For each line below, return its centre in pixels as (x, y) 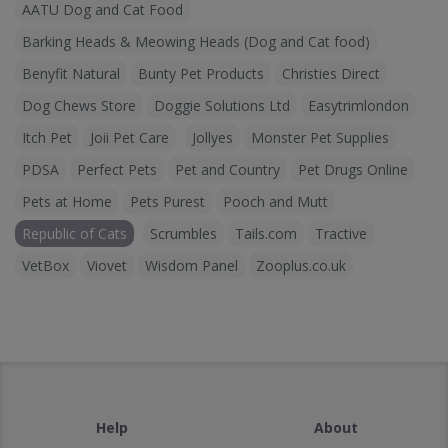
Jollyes (212, 138)
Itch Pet (47, 138)
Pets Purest (167, 202)
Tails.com (266, 234)
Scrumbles (183, 234)
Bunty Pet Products (201, 74)
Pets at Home (67, 202)
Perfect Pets (117, 170)
